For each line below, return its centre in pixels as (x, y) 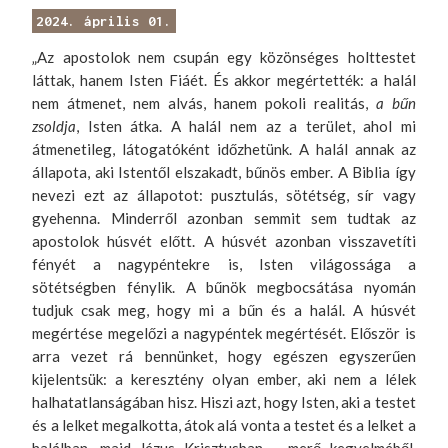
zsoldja (54, 125)
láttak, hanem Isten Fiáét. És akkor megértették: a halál (224, 79)
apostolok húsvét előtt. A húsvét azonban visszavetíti (224, 240)
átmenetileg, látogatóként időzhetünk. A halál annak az (224, 148)
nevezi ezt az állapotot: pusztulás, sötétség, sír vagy (224, 194)
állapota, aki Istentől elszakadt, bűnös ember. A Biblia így (224, 171)
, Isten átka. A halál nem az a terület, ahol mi (246, 125)
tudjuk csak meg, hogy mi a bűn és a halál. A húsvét (224, 309)
